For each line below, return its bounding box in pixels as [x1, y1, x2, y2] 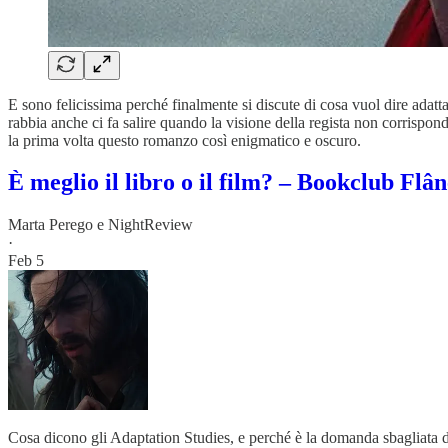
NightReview [108, 216, 193, 234]
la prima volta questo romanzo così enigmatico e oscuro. [8, 131, 361, 149]
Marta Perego [8, 216, 93, 234]
